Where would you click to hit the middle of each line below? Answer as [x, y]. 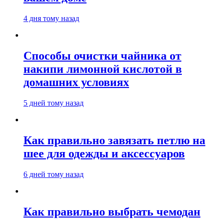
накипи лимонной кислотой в [103, 69]
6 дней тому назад [54, 174]
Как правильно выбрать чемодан [112, 211]
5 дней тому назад [54, 103]
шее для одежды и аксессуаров [104, 153]
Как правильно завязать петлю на [114, 140]
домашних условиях [76, 82]
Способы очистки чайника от [102, 56]
